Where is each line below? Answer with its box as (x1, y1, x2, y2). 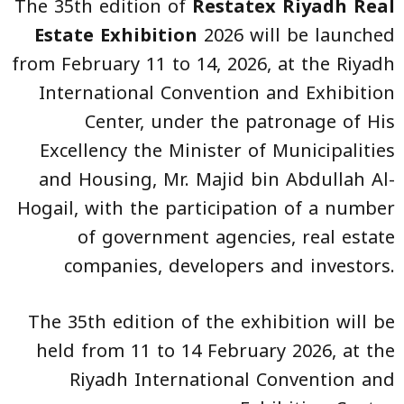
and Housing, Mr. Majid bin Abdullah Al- (39, 161, 395, 197)
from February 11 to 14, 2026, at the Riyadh (12, 46, 395, 81)
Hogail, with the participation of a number (17, 190, 395, 225)
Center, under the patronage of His (85, 104, 395, 139)
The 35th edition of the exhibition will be (28, 304, 395, 339)
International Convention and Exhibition (39, 75, 395, 110)
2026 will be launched (197, 17, 395, 52)
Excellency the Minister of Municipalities (40, 133, 395, 168)
